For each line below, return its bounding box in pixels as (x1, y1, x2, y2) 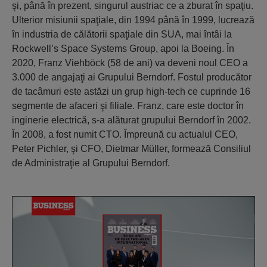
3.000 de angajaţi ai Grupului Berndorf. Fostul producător (12, 72, 252, 82)
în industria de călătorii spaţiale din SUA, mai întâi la (12, 29, 232, 39)
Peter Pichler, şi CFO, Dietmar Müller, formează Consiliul (12, 144, 251, 154)
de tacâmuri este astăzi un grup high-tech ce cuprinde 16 (12, 86, 250, 97)
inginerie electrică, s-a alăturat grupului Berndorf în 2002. (12, 115, 251, 125)
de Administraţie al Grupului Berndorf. (12, 158, 170, 168)
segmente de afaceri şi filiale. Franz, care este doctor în (12, 101, 244, 111)
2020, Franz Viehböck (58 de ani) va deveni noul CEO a (12, 58, 248, 68)
